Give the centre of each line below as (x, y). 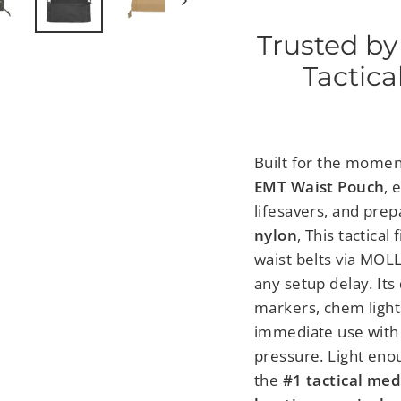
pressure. (291, 355)
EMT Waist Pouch (320, 186)
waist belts (295, 259)
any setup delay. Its (327, 283)
